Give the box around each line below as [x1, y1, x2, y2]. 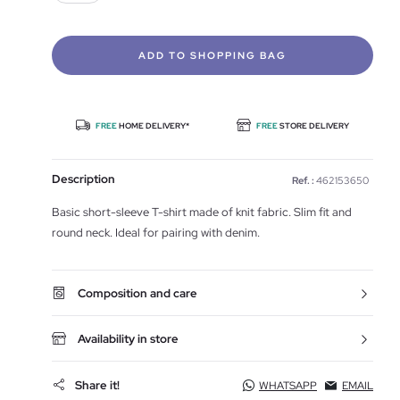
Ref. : [292, 174, 314, 187]
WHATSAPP [259, 379, 317, 393]
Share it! [75, 377, 120, 393]
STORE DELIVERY [279, 121, 349, 131]
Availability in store [78, 331, 179, 346]
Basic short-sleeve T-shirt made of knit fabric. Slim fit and [52, 204, 352, 220]
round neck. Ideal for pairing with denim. [52, 225, 260, 240]
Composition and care [78, 286, 197, 301]
